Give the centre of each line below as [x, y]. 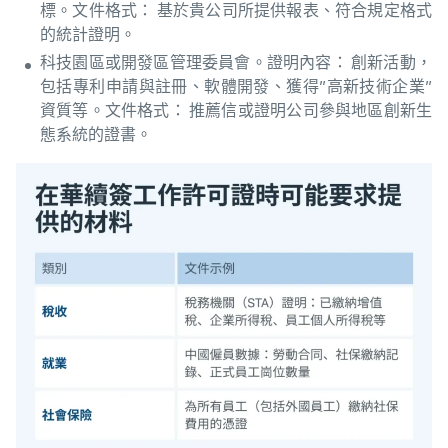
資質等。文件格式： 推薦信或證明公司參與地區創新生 [236, 111]
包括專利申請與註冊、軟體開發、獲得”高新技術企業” [236, 87]
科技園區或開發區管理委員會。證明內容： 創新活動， [236, 63]
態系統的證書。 [96, 135]
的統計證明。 [88, 35]
